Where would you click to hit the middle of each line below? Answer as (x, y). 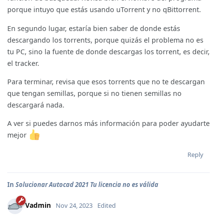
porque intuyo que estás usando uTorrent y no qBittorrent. (104, 10)
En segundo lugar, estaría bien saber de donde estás (94, 28)
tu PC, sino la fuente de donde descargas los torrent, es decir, (108, 51)
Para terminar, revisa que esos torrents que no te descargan (106, 81)
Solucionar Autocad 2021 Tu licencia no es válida (87, 184)
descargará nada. (36, 105)
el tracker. (23, 63)
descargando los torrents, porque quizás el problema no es (105, 40)
